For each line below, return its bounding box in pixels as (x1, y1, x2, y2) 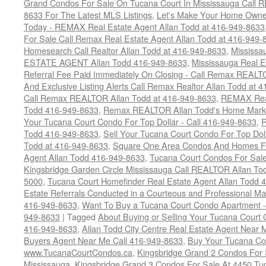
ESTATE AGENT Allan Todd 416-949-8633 (24, 56, 187, 68)
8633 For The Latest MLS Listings (24, 8, 152, 21)
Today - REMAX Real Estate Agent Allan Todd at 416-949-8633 (24, 20, 265, 33)
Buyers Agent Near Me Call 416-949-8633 (24, 234, 183, 246)
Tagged (67, 210, 96, 223)
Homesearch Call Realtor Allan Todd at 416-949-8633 (24, 44, 226, 56)
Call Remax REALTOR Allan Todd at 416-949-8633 (24, 91, 216, 104)
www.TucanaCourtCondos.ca (24, 246, 132, 258)
